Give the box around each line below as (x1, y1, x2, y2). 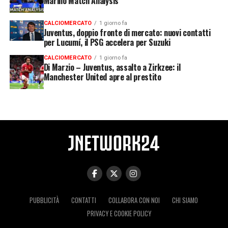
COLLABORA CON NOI (108, 195, 160, 205)
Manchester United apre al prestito (43, 70, 161, 83)
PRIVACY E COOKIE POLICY (87, 208, 151, 218)
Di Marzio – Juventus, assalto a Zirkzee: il (43, 61, 181, 73)
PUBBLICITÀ (30, 195, 60, 205)
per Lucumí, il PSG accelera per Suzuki (43, 36, 170, 48)
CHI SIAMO (172, 195, 198, 205)
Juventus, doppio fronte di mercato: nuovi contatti (43, 26, 211, 39)
